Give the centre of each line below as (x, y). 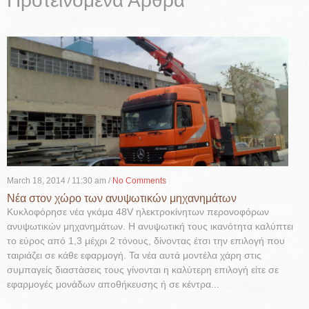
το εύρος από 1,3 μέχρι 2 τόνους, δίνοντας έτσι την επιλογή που (146, 240)
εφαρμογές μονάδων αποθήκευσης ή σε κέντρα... (113, 284)
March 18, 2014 (36, 180)
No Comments (139, 180)
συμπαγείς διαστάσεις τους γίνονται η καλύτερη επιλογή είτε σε (143, 269)
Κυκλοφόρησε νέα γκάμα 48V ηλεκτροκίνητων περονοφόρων (138, 211)
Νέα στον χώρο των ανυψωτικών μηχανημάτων (122, 198)
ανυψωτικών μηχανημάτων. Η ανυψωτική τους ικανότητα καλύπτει (150, 226)
